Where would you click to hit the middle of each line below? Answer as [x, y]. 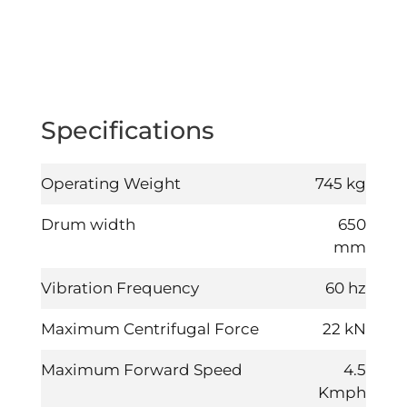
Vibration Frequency [120, 288]
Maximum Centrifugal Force [150, 328]
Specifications [128, 130]
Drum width [88, 224]
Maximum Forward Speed [142, 369]
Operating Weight [111, 183]
